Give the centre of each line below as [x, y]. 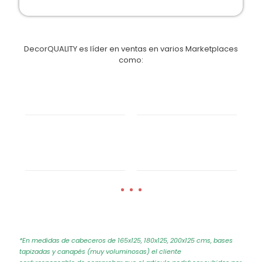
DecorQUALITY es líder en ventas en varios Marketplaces [131, 49]
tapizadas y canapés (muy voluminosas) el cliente [100, 252]
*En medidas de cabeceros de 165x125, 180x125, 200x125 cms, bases [126, 241]
